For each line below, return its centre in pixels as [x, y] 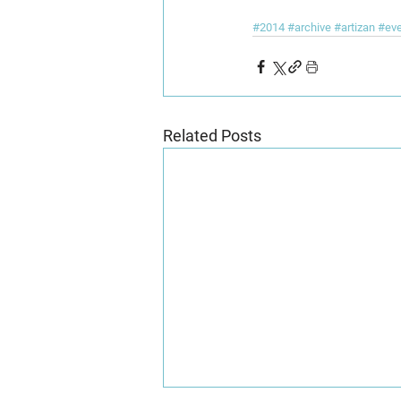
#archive [309, 27]
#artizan [354, 27]
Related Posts [212, 136]
